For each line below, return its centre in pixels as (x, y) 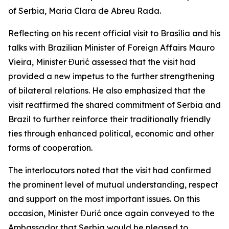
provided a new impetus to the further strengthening (111, 76)
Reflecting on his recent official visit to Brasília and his (114, 33)
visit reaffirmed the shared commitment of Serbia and (114, 105)
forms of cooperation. (50, 148)
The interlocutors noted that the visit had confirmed (110, 170)
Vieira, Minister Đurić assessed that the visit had (102, 62)
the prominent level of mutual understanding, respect (113, 185)
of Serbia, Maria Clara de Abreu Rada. (85, 11)
